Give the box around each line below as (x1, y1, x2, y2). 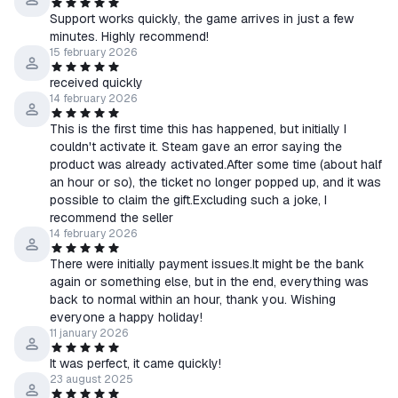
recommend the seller (50, 210, 173, 226)
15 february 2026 (50, 45, 137, 60)
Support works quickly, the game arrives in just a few (50, 11, 354, 27)
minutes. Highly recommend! (50, 28, 209, 44)
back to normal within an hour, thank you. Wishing (50, 291, 336, 307)
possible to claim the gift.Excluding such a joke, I (50, 192, 327, 208)
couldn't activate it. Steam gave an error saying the (50, 139, 342, 155)
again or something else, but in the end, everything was (50, 274, 369, 290)
